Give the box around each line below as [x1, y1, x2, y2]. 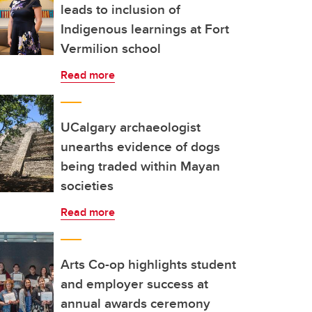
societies [61, 175, 114, 195]
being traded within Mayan [61, 156, 220, 175]
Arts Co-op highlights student [61, 254, 236, 274]
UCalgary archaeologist [61, 117, 201, 136]
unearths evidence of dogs [61, 136, 220, 156]
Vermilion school [61, 38, 161, 58]
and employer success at [61, 274, 208, 293]
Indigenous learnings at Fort [61, 19, 229, 38]
